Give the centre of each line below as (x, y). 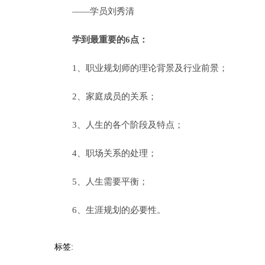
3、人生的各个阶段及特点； (119, 125)
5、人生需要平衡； (101, 182)
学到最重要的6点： (110, 40)
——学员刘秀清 (94, 11)
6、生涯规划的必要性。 (110, 210)
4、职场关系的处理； (106, 153)
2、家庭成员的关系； (106, 96)
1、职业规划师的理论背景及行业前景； (141, 68)
